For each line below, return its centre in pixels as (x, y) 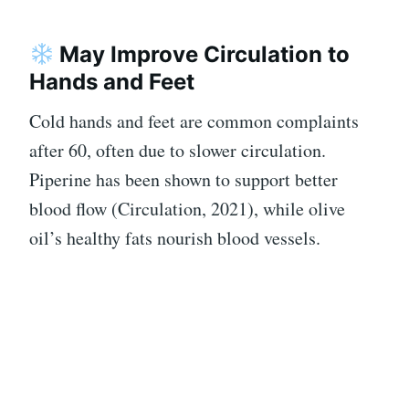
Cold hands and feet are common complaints (194, 121)
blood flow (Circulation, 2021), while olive (187, 209)
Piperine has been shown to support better (184, 180)
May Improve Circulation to (202, 55)
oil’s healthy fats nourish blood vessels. (175, 238)
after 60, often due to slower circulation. (178, 151)
